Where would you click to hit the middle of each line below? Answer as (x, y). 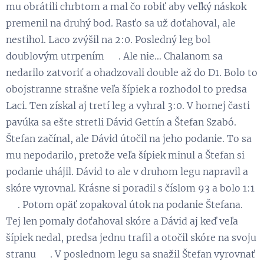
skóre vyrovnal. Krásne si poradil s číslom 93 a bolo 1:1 (130, 188)
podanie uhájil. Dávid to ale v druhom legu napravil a (127, 171)
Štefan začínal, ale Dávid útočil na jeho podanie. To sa (129, 138)
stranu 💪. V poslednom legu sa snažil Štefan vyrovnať (131, 254)
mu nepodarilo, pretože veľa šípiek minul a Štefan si (125, 155)
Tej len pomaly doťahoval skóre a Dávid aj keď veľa (122, 221)
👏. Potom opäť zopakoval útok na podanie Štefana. (124, 204)
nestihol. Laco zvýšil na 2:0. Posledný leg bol (108, 39)
